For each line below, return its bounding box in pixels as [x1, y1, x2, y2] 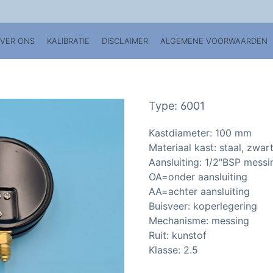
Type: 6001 [149, 99, 205, 112]
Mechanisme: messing [149, 214, 249, 227]
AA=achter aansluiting [149, 185, 250, 197]
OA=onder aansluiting [149, 171, 247, 183]
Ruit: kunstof [149, 229, 207, 241]
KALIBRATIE [47, 35, 90, 46]
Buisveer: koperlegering [149, 200, 257, 212]
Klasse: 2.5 [149, 244, 198, 256]
